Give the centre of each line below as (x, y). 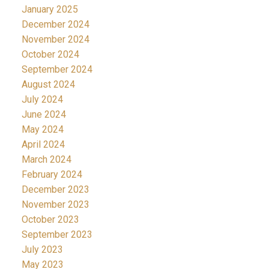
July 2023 (42, 249)
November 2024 (55, 39)
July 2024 (42, 99)
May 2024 (42, 129)
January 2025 (50, 9)
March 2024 (46, 159)
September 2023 (57, 234)
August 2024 (48, 84)
